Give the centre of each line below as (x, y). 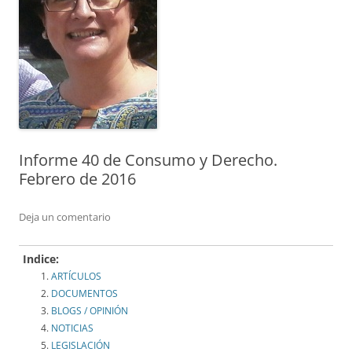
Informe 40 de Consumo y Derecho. (148, 160)
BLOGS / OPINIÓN (90, 311)
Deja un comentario (65, 217)
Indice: (41, 259)
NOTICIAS (72, 328)
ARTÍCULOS (76, 277)
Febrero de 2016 (77, 179)
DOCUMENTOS (84, 294)
